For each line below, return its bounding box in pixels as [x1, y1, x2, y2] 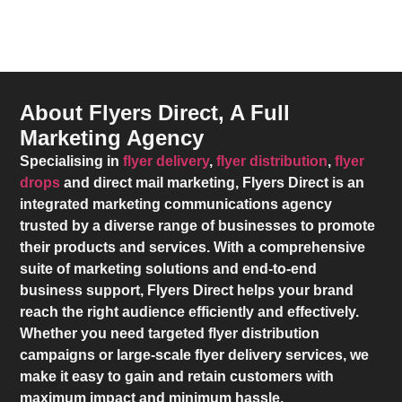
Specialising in [20, 153, 124, 170]
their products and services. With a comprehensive [20, 240, 366, 256]
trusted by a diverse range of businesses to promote [20, 218, 376, 234]
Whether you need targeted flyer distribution [20, 326, 320, 342]
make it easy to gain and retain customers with [20, 369, 335, 385]
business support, [20, 283, 148, 299]
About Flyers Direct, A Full [20, 100, 291, 126]
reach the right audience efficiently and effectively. [20, 304, 360, 320]
